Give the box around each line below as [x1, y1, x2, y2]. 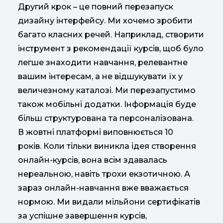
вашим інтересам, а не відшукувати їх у [18, 71, 183, 81]
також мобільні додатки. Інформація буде [18, 99, 196, 109]
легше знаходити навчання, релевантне [18, 57, 188, 67]
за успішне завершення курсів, [18, 211, 147, 221]
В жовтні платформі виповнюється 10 [18, 127, 173, 137]
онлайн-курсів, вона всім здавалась [18, 155, 167, 165]
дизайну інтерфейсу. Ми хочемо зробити [18, 15, 193, 25]
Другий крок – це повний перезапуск [18, 1, 173, 11]
